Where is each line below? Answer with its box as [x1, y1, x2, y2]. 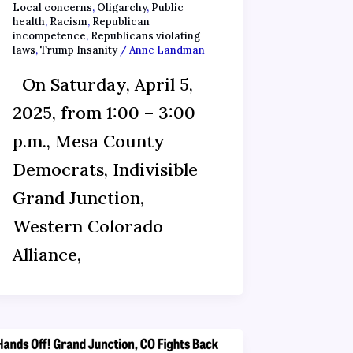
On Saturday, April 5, [12, 72, 193, 95]
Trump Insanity [39, 43, 117, 58]
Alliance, [12, 243, 81, 266]
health [12, 15, 45, 29]
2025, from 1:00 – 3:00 [12, 101, 195, 124]
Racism [49, 15, 87, 29]
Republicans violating [90, 29, 200, 43]
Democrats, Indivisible [12, 158, 198, 180]
